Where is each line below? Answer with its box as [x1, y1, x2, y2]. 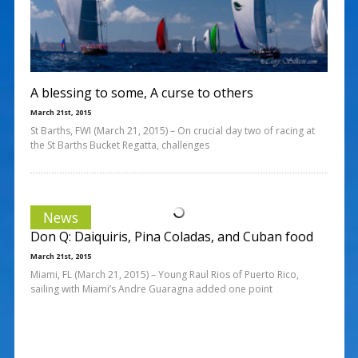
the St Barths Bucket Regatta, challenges [30, 137, 209, 152]
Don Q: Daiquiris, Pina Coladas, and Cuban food [30, 227, 313, 245]
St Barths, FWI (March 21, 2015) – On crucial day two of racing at [30, 123, 315, 137]
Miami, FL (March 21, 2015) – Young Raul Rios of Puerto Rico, [30, 267, 299, 281]
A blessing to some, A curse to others [30, 83, 253, 101]
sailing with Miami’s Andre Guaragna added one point [30, 281, 272, 296]
